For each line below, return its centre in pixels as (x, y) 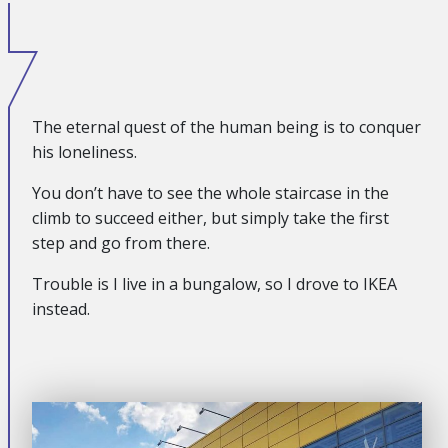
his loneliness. (84, 152)
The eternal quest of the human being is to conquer (226, 127)
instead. (61, 309)
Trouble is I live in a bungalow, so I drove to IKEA (214, 284)
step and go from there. (121, 243)
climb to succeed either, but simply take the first (210, 218)
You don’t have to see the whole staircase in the (210, 193)
